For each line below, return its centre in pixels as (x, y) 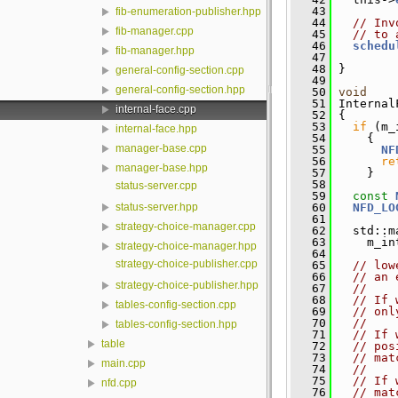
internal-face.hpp (156, 129)
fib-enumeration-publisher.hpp (188, 12)
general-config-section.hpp (180, 90)
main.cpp (123, 364)
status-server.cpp (156, 186)
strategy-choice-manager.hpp (186, 247)
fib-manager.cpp (155, 32)
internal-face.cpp (156, 110)
